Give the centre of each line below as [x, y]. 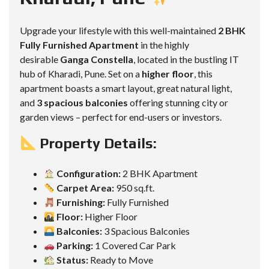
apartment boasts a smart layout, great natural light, [126, 88]
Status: [73, 260]
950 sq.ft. [134, 188]
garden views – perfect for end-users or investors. [121, 117]
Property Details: [98, 144]
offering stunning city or [178, 103]
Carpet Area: [86, 188]
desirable [40, 59]
